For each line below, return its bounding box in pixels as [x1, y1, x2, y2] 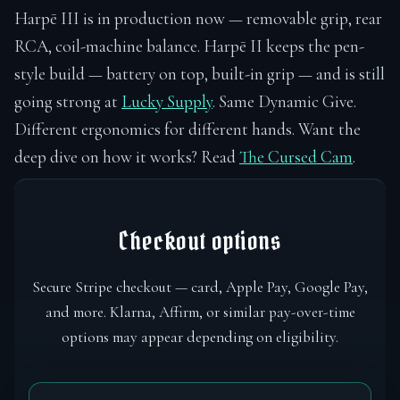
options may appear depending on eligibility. [62, 327, 338, 346]
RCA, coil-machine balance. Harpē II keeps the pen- [14, 35, 364, 57]
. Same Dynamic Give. [212, 90, 356, 112]
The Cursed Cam [239, 146, 353, 168]
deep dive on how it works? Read [14, 146, 239, 168]
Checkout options [119, 224, 281, 257]
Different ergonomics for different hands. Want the [14, 118, 361, 140]
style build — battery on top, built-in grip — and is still [14, 62, 385, 85]
